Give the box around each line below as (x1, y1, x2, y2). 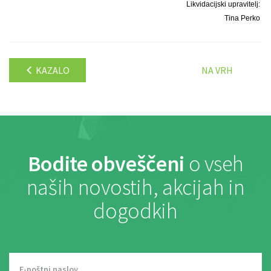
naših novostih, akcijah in (26, 174, 245, 201)
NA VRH (201, 64, 233, 77)
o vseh (184, 150, 244, 178)
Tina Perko (224, 13, 262, 22)
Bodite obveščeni (27, 150, 184, 178)
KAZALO (34, 64, 70, 77)
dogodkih (93, 197, 178, 225)
